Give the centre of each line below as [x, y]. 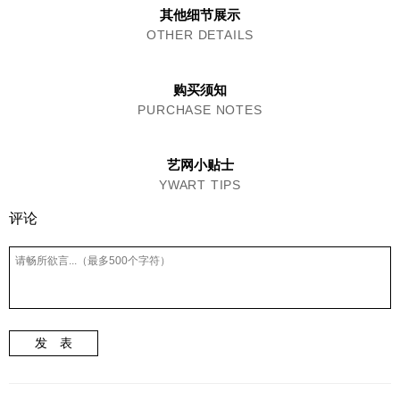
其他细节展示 [200, 15]
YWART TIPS [200, 185]
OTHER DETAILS [200, 35]
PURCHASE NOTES [200, 110]
